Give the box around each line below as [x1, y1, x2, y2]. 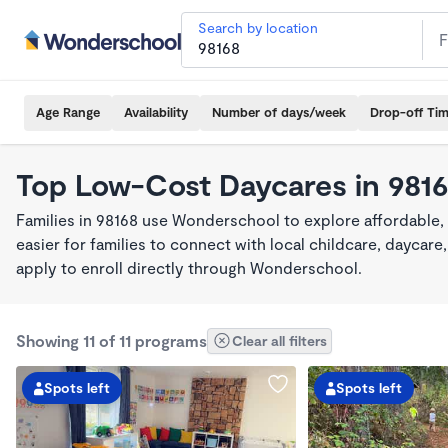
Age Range [36, 104, 100, 120]
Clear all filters [232, 332, 327, 349]
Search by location [198, 19, 318, 36]
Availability [124, 104, 188, 120]
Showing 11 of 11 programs [16, 331, 207, 350]
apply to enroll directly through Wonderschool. [16, 258, 362, 277]
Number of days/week [212, 104, 346, 120]
